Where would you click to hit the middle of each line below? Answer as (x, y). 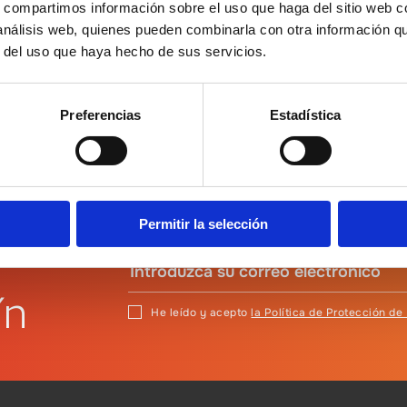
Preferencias (101, 114)
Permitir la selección (203, 223)
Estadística (305, 114)
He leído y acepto (201, 313)
